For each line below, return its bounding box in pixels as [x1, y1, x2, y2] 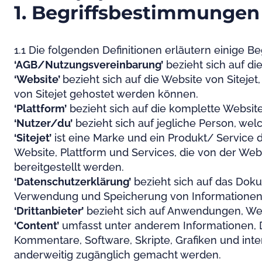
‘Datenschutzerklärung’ [14, 175, 131, 188]
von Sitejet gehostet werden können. [14, 88, 198, 100]
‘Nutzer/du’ [14, 117, 73, 129]
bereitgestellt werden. [14, 161, 124, 173]
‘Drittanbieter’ [14, 205, 84, 217]
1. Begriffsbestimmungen [14, 1, 260, 24]
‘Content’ [14, 219, 59, 232]
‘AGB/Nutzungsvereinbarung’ [14, 58, 163, 71]
